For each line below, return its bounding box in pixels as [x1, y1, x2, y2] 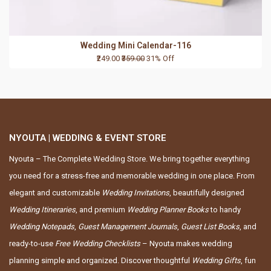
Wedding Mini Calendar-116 [80, 41, 191, 51]
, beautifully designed [169, 188, 244, 197]
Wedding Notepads [9, 221, 74, 231]
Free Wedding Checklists [55, 238, 140, 248]
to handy [209, 204, 241, 214]
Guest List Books [181, 221, 240, 231]
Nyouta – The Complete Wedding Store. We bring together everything [9, 154, 250, 163]
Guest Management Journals [78, 221, 177, 231]
